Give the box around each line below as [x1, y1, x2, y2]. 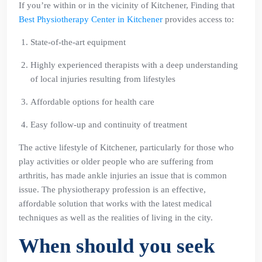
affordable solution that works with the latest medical [19, 199, 212, 208]
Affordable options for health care [30, 97, 154, 106]
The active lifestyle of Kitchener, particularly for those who [19, 143, 234, 152]
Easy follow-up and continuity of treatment [30, 120, 187, 129]
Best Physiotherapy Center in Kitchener [19, 15, 163, 24]
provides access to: [163, 15, 234, 24]
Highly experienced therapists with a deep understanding [30, 60, 238, 70]
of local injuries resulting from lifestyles [30, 74, 175, 84]
